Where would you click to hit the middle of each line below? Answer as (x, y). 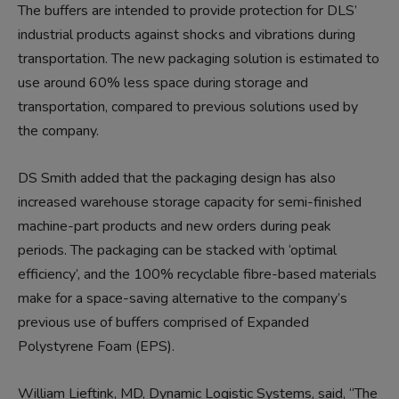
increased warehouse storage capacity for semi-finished (190, 202)
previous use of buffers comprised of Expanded (163, 322)
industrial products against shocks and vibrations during (187, 34)
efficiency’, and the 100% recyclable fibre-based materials (197, 274)
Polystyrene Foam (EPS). (96, 346)
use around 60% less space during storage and (163, 82)
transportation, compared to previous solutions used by (188, 106)
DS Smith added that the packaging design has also (177, 178)
